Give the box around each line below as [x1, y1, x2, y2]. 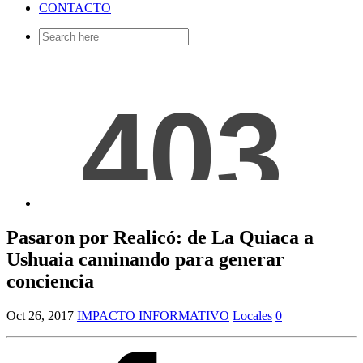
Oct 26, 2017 [6, 309, 74, 323]
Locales [233, 309, 272, 323]
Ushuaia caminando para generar [6, 249, 284, 271]
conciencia [6, 271, 94, 293]
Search [38, 28, 73, 42]
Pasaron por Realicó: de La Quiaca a [6, 227, 314, 249]
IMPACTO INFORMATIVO [77, 309, 229, 323]
